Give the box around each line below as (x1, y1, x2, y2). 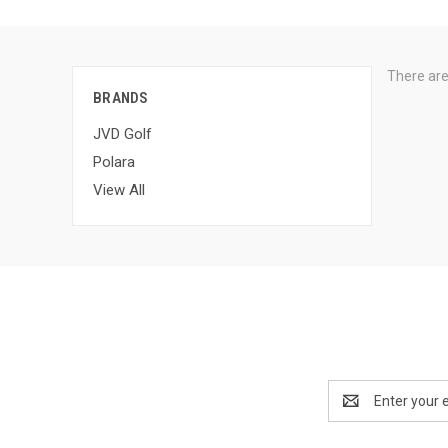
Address (328, 402, 381, 419)
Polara (93, 152, 135, 171)
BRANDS (93, 89, 149, 107)
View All (93, 180, 145, 199)
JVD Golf (93, 124, 152, 143)
